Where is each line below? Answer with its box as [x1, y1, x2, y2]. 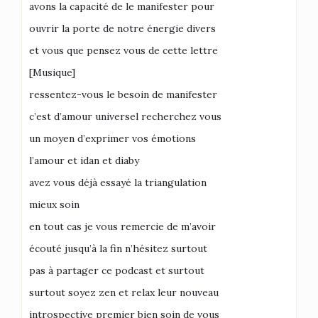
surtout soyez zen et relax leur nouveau [29, 286, 219, 299]
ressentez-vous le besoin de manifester [29, 88, 217, 101]
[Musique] [29, 66, 75, 79]
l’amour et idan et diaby [29, 154, 139, 167]
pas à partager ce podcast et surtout [29, 264, 204, 277]
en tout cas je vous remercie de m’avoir [29, 220, 216, 233]
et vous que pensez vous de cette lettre [29, 44, 218, 57]
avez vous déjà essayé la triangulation [29, 176, 207, 189]
